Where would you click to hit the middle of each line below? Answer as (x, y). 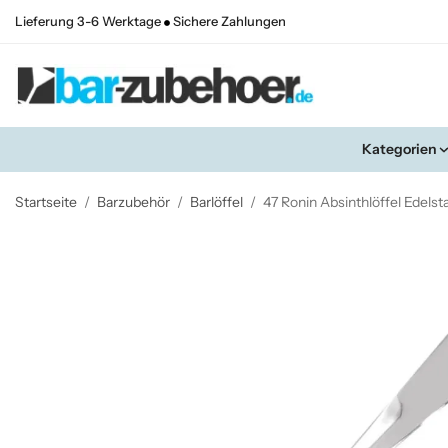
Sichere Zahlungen (228, 21)
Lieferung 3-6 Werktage (89, 21)
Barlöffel (216, 202)
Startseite (46, 202)
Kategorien (399, 149)
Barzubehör (133, 202)
